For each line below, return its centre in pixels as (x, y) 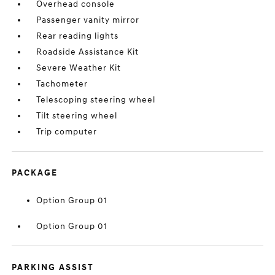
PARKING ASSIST (53, 267)
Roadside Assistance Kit (88, 52)
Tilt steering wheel (77, 116)
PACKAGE (35, 173)
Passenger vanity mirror (88, 20)
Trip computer (67, 132)
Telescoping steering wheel (96, 100)
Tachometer (62, 84)
